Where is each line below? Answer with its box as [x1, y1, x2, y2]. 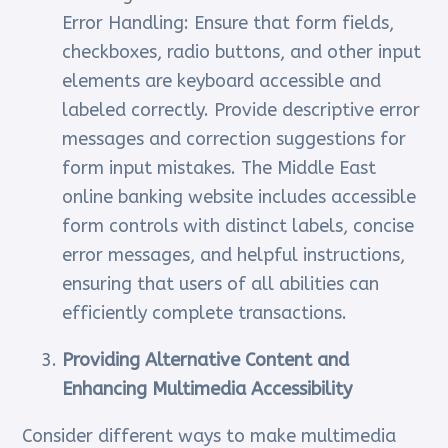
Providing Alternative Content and [62, 349, 350, 372]
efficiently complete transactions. [62, 302, 348, 325]
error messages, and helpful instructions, [62, 244, 406, 267]
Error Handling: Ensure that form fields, [62, 12, 395, 35]
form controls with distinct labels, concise [62, 215, 415, 238]
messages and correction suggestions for [62, 128, 407, 151]
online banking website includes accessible [62, 186, 417, 209]
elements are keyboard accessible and [62, 70, 382, 93]
